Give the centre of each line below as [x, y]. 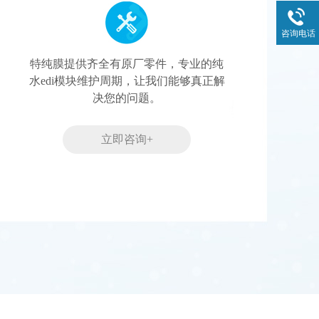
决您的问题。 [127, 98]
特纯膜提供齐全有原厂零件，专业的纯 [127, 64]
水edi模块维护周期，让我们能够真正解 [127, 81]
